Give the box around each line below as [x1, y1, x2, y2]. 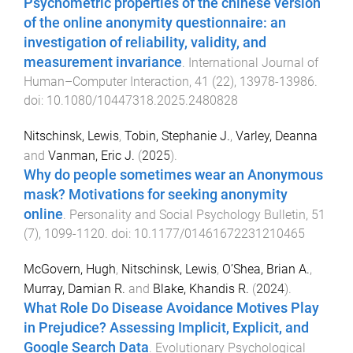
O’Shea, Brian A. [222, 262, 310, 277]
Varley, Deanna [236, 128, 318, 144]
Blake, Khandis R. [153, 281, 249, 297]
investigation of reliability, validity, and [24, 35, 266, 51]
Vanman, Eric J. [48, 148, 135, 164]
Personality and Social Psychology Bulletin [69, 207, 306, 223]
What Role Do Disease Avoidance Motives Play [24, 300, 319, 317]
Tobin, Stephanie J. [124, 128, 230, 144]
